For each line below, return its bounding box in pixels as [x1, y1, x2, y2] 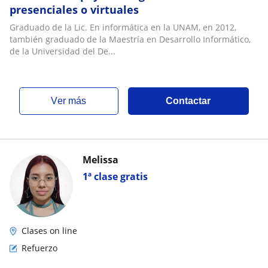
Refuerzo [22, 242, 57, 254]
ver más [57, 96, 87, 106]
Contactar [166, 96, 211, 106]
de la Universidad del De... [10, 45, 115, 57]
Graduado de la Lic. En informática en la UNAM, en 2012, [10, 22, 236, 33]
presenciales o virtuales [10, 2, 139, 17]
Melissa [83, 153, 118, 166]
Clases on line [22, 225, 77, 236]
